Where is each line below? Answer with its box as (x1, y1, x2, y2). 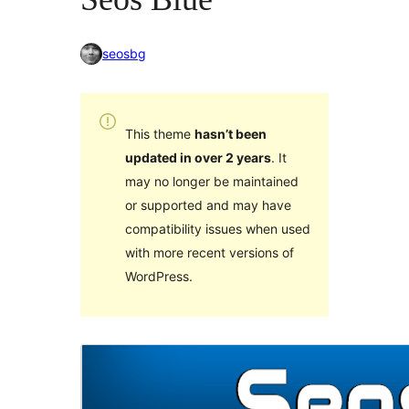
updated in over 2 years (124, 149, 271, 165)
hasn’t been (194, 125, 267, 142)
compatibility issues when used (124, 220, 310, 236)
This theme (124, 125, 194, 142)
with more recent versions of (124, 244, 294, 260)
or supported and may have (124, 196, 291, 213)
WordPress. (124, 267, 193, 284)
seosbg (102, 46, 146, 62)
